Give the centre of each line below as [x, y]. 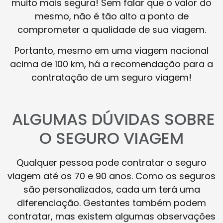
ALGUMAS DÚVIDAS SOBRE [111, 119]
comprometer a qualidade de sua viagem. [111, 30]
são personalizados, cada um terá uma [111, 190]
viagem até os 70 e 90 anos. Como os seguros [111, 176]
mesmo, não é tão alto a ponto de [111, 16]
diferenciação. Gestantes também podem [111, 203]
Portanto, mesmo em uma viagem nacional [111, 50]
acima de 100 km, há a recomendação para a [111, 64]
